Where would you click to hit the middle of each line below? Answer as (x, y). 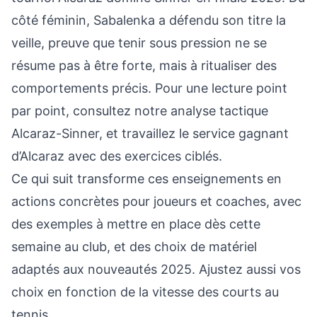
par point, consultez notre (91, 111)
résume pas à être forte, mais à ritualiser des (144, 65)
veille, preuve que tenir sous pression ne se (139, 43)
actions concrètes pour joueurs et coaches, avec (156, 201)
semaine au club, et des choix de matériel (134, 247)
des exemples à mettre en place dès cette (136, 224)
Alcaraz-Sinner (55, 133)
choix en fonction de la (82, 292)
